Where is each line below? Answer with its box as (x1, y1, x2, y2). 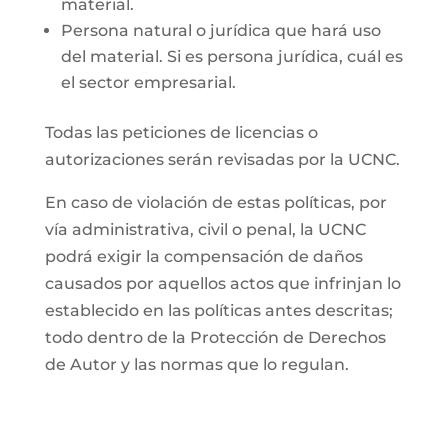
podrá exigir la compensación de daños (44, 247, 363, 266)
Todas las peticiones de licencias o (44, 123, 318, 142)
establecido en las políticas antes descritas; (44, 301, 393, 320)
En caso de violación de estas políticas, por (44, 193, 387, 212)
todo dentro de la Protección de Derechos (44, 328, 386, 347)
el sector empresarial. (60, 73, 236, 92)
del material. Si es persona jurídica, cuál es (60, 47, 403, 66)
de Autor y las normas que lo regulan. (44, 355, 349, 374)
